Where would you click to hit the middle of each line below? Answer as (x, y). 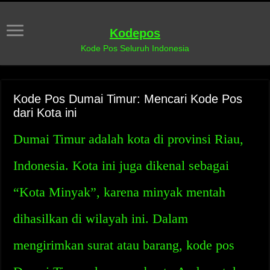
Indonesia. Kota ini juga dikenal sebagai (121, 165)
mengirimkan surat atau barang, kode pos (124, 245)
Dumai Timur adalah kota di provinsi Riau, (129, 139)
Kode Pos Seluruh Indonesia (135, 48)
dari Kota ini (45, 113)
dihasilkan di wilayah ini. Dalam (101, 218)
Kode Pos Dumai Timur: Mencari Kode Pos (128, 99)
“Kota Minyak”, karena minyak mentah (120, 192)
